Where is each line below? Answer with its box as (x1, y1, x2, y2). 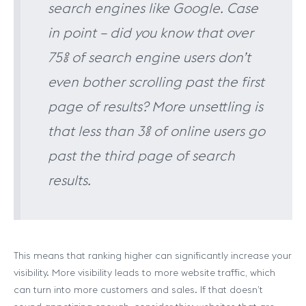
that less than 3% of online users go (48, 122, 265, 139)
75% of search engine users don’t (48, 48, 251, 66)
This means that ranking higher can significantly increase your (14, 249, 292, 262)
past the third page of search (48, 147, 235, 164)
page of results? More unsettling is (48, 98, 263, 115)
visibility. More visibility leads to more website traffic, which (14, 266, 275, 279)
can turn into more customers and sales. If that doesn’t (14, 283, 263, 296)
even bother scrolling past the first (48, 73, 264, 90)
